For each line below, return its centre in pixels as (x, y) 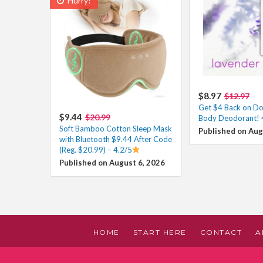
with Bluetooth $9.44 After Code (115, 139)
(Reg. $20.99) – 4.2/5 (95, 149)
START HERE (160, 232)
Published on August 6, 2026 (112, 162)
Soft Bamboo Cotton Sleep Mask (115, 128)
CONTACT (221, 232)
